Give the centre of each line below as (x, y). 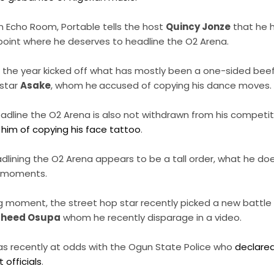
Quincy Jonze (198, 27)
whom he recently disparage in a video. (151, 218)
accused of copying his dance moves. (186, 86)
